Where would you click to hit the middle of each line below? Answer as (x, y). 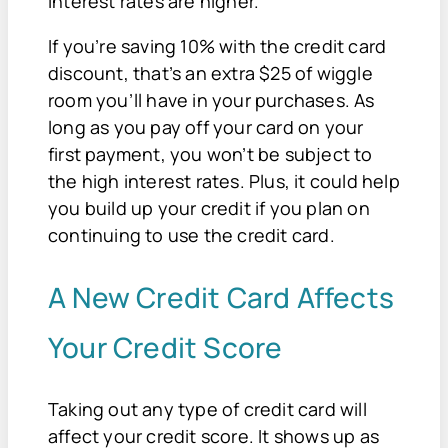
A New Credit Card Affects (221, 297)
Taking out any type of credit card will (207, 408)
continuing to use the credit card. (193, 235)
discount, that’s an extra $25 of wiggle (210, 73)
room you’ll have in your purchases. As (211, 100)
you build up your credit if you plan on (209, 208)
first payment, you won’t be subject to (210, 154)
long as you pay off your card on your (206, 127)
